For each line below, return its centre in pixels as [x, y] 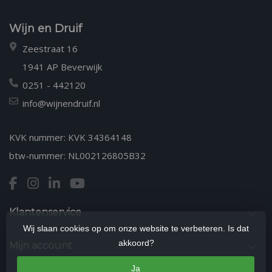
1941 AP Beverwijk [62, 66]
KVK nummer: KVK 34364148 [70, 137]
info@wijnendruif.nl [61, 103]
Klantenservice [45, 212]
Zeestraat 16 [50, 48]
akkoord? [136, 243]
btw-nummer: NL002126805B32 [77, 155]
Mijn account [41, 245]
